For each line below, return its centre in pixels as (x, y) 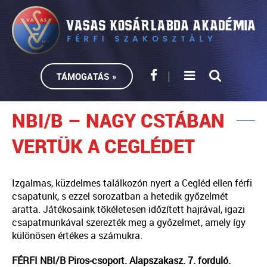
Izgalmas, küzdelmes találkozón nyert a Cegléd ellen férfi (132, 183)
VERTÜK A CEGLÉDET (103, 146)
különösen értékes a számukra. (77, 236)
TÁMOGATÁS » (86, 77)
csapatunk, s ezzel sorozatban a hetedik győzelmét (120, 196)
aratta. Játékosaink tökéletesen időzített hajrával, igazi (128, 209)
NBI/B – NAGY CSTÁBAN (118, 120)
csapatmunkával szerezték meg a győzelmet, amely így (129, 223)
